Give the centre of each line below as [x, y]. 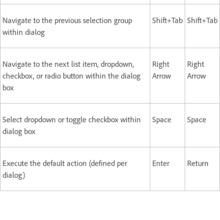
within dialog [27, 32]
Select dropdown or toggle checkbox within [72, 119]
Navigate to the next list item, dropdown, [68, 64]
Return [198, 163]
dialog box [23, 131]
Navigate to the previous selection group [67, 20]
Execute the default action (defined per [65, 163]
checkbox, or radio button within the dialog [71, 76]
